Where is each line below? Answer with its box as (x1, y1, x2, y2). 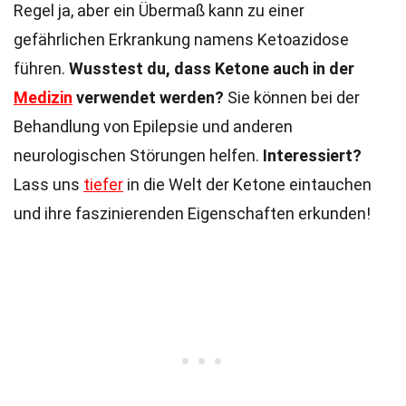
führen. (14, 59, 69, 78)
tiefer (83, 175, 123, 194)
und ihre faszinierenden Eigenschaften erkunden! (14, 204, 371, 223)
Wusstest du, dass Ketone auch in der (69, 59, 354, 78)
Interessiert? (263, 146, 362, 165)
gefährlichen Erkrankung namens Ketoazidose (14, 30, 349, 49)
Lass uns (14, 175, 83, 194)
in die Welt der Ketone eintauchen (123, 175, 372, 194)
